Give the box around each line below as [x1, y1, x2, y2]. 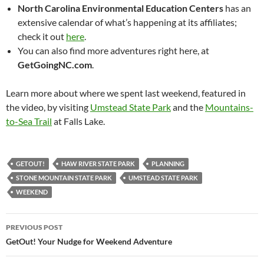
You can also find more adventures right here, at [18, 45, 209, 56]
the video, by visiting [6, 101, 90, 113]
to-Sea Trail [6, 115, 52, 127]
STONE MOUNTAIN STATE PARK [16, 174, 112, 181]
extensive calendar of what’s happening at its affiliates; [18, 16, 237, 28]
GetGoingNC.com [18, 59, 92, 70]
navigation [5, 234, 78, 253]
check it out [18, 31, 66, 42]
